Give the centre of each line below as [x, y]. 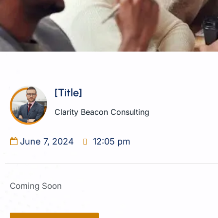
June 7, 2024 [47, 141]
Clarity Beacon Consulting [102, 112]
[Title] [69, 93]
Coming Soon [36, 186]
